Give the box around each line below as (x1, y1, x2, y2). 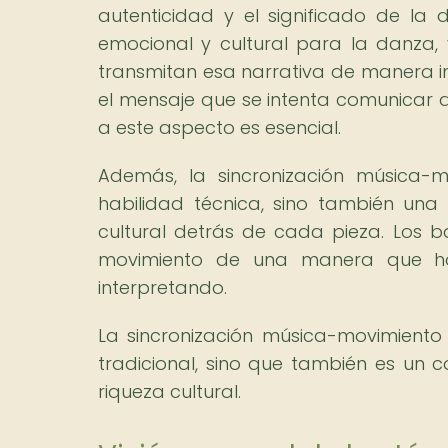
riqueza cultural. (98, 378, 241, 404)
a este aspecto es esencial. (98, 114, 341, 140)
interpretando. (98, 274, 227, 300)
